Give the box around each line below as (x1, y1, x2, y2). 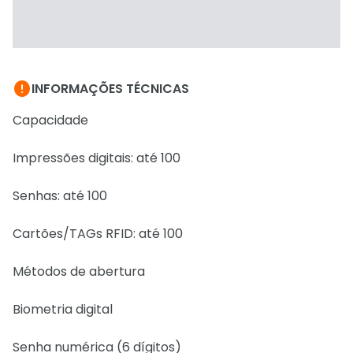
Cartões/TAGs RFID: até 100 (13, 225, 183, 243)
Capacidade (13, 111, 88, 129)
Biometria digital (13, 300, 113, 318)
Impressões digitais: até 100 (13, 149, 180, 167)
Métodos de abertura (13, 262, 145, 281)
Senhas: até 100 (13, 187, 107, 205)
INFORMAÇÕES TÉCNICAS (32, 80, 189, 98)
